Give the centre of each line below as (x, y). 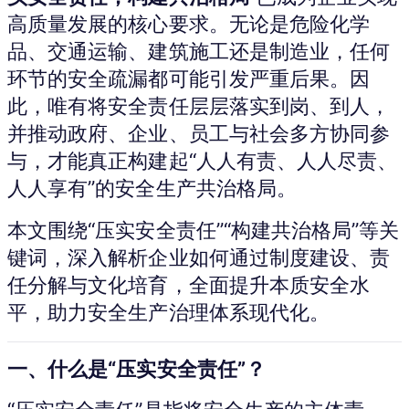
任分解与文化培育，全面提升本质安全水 (189, 284)
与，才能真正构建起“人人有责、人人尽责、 (203, 160)
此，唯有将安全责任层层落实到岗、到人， (199, 105)
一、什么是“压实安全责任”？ (136, 368)
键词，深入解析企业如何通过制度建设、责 (199, 257)
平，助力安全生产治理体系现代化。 (169, 312)
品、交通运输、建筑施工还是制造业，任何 (199, 51)
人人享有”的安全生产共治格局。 (152, 188)
